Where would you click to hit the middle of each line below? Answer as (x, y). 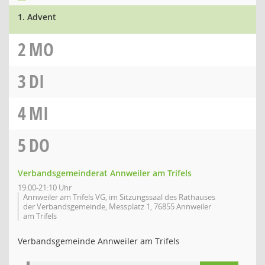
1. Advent (37, 17)
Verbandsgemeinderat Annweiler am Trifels (105, 173)
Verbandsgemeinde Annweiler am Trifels (99, 241)
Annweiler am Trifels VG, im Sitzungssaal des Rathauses (119, 197)
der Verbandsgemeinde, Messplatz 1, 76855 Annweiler (117, 206)
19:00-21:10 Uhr (45, 188)
